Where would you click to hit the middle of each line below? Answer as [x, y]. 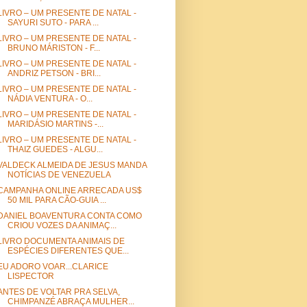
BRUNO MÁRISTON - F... [53, 48]
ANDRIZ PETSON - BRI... [54, 74]
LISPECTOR [30, 277]
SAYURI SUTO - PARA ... [53, 23]
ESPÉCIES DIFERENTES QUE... [68, 251]
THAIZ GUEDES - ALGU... [55, 150]
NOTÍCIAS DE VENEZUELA [59, 175]
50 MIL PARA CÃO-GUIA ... [57, 200]
